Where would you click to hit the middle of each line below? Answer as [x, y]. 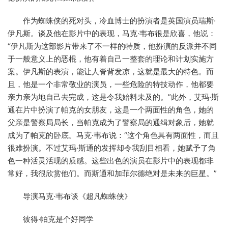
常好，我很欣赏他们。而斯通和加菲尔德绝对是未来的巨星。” [112, 174]
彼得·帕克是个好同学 [51, 219]
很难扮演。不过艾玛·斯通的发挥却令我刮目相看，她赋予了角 [112, 148]
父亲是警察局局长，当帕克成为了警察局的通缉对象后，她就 [111, 123]
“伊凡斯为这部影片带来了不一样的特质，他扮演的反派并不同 [112, 46]
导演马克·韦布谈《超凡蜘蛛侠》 [70, 196]
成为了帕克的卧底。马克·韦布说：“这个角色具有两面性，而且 [113, 135]
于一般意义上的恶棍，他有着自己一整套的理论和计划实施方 [111, 59]
